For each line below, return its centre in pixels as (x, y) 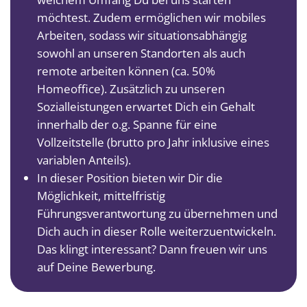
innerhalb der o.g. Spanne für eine (127, 124)
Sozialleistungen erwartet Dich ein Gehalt (146, 106)
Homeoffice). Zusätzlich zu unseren (131, 88)
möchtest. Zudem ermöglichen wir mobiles (151, 17)
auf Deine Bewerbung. (96, 267)
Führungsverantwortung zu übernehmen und (157, 213)
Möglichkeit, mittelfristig (101, 195)
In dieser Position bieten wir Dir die (130, 177)
